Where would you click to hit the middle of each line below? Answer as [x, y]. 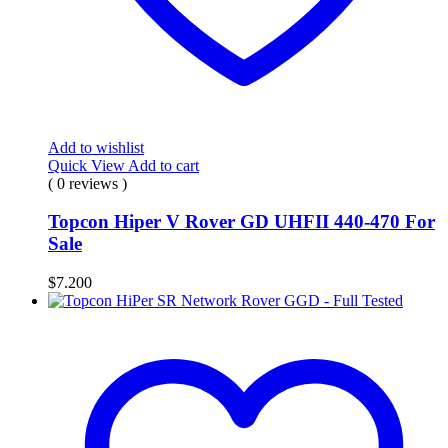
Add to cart [163, 165]
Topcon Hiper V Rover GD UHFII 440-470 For [241, 222]
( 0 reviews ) [87, 183]
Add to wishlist [96, 147]
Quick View [88, 165]
